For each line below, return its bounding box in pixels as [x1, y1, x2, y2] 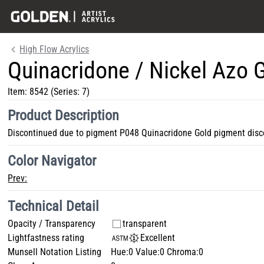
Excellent [140, 232, 176, 243]
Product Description [8, 107, 120, 124]
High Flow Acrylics [19, 44, 90, 55]
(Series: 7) [48, 86, 90, 97]
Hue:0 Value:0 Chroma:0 [111, 246, 204, 258]
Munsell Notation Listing [8, 246, 102, 258]
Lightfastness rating [8, 232, 85, 243]
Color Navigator [8, 153, 97, 169]
